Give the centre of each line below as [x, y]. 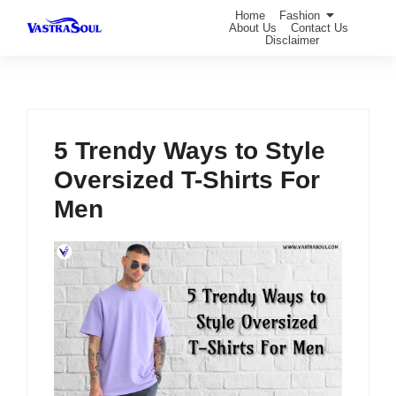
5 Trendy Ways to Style [190, 151]
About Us [252, 28]
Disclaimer [292, 40]
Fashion [300, 15]
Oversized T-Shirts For [187, 180]
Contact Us [319, 28]
